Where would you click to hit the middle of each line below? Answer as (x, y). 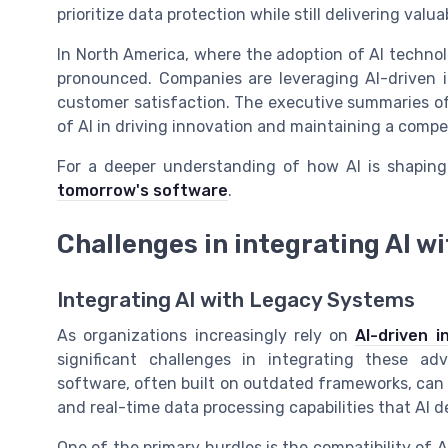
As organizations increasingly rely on (206, 335)
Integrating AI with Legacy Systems (236, 299)
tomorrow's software (142, 190)
